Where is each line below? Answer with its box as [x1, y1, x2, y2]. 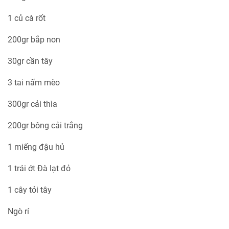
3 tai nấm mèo [8, 78, 60, 88]
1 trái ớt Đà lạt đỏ [8, 164, 73, 174]
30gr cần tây [8, 56, 53, 66]
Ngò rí [8, 207, 31, 217]
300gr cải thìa [8, 99, 57, 109]
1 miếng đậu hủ [8, 142, 64, 152]
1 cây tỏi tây [8, 185, 52, 195]
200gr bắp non [8, 35, 60, 45]
